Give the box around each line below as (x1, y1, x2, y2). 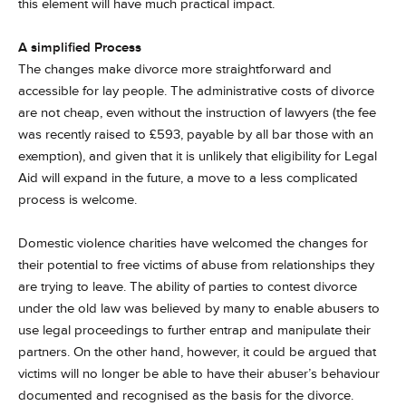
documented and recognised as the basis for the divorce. (18, 387, 353, 404)
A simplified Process (18, 39, 141, 56)
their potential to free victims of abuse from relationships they (18, 256, 374, 274)
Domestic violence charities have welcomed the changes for (18, 235, 368, 252)
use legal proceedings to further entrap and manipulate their (18, 322, 371, 339)
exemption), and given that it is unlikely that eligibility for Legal (18, 148, 377, 165)
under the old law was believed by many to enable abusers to (18, 300, 380, 317)
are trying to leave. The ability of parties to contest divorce (18, 278, 357, 295)
